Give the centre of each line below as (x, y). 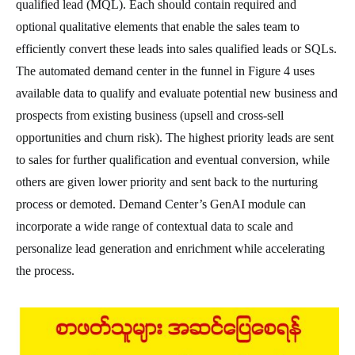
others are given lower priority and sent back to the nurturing (167, 182)
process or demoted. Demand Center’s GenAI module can (161, 204)
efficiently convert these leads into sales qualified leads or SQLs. (176, 49)
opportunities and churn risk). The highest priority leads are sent (175, 137)
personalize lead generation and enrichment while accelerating (170, 248)
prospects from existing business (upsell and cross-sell (150, 115)
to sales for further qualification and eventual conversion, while (173, 160)
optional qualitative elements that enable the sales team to (158, 27)
